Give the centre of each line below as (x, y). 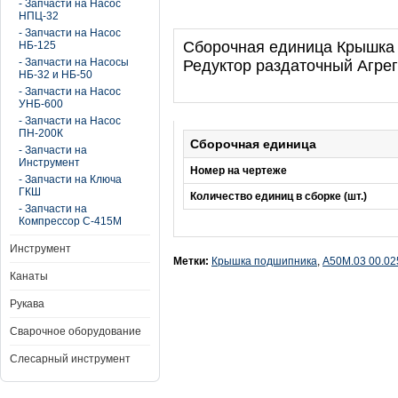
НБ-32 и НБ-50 (56, 75)
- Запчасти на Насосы (74, 62)
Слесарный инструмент (70, 359)
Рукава (27, 304)
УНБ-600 (41, 104)
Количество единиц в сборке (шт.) (279, 196)
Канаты (29, 276)
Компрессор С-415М (70, 221)
